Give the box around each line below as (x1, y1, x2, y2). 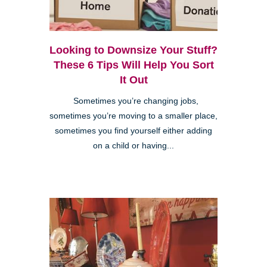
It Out (119, 74, 148, 86)
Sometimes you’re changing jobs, (69, 97, 198, 106)
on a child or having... (93, 141, 174, 151)
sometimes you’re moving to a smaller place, (49, 111, 218, 121)
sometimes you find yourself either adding (55, 126, 212, 136)
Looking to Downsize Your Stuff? (49, 44, 218, 57)
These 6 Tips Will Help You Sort (53, 59, 214, 72)
